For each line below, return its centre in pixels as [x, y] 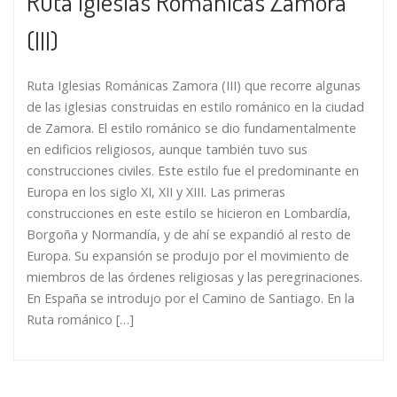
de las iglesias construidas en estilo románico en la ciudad [195, 106]
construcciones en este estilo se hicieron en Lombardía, [189, 213]
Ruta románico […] [80, 319]
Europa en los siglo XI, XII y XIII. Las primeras [156, 191]
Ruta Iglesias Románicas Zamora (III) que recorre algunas [194, 85]
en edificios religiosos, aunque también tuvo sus [167, 149]
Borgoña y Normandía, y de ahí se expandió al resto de [189, 234]
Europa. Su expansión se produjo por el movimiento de [188, 255]
